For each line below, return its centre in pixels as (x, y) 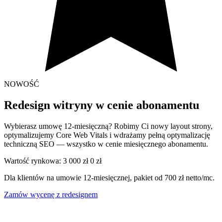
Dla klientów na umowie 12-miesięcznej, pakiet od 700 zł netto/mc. (109, 177)
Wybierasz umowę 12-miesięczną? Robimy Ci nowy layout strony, (108, 126)
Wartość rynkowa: (32, 161)
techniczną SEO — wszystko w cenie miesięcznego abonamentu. (106, 144)
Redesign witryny (50, 105)
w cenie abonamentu (147, 105)
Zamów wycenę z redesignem (51, 194)
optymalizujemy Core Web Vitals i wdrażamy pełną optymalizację (107, 135)
